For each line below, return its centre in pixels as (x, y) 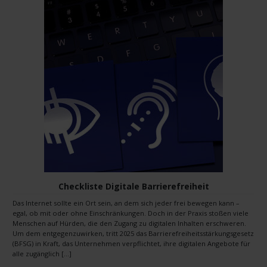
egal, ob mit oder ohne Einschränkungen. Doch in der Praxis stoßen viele (131, 213)
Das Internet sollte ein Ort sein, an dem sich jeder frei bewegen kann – (126, 203)
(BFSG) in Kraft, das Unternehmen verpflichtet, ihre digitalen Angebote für (131, 244)
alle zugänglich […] (42, 254)
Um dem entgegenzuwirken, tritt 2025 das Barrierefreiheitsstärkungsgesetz (133, 234)
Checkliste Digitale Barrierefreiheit (133, 187)
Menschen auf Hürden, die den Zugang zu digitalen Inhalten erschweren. (129, 223)
